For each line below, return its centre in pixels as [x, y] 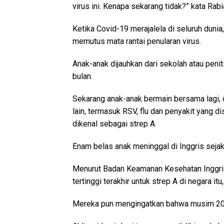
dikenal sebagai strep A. [114, 124]
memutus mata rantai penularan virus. [137, 41]
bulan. [82, 76]
